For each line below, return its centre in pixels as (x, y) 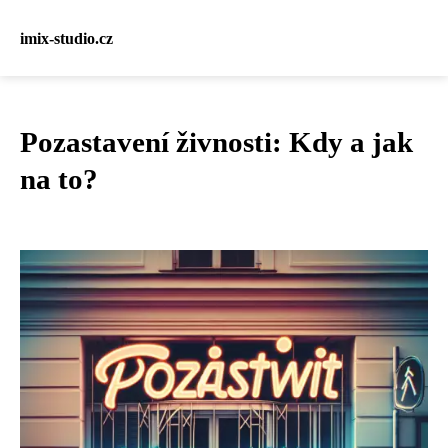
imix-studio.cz (66, 38)
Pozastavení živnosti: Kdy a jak (216, 142)
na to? (59, 179)
